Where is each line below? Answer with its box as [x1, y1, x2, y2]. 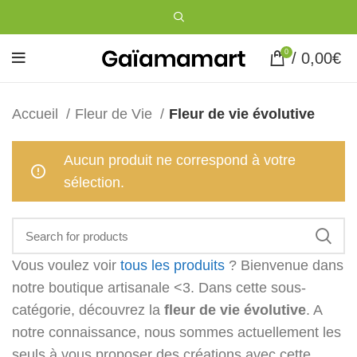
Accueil [12, 106, 62, 122]
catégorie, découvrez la [12, 302, 164, 318]
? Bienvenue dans [225, 257, 343, 273]
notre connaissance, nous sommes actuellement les [12, 324, 341, 340]
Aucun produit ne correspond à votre [64, 152, 296, 168]
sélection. [64, 175, 124, 190]
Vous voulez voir [12, 257, 120, 273]
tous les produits [120, 257, 225, 273]
